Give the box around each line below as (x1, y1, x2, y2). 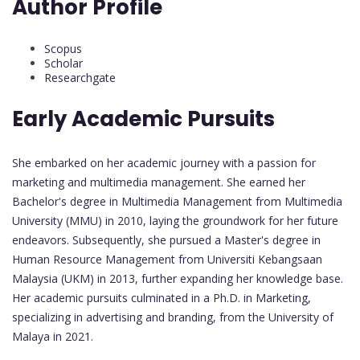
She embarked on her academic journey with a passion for (12, 154, 316, 170)
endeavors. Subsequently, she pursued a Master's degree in (12, 231, 321, 247)
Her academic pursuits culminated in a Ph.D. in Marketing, (12, 289, 311, 305)
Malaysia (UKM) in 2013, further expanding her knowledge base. (12, 270, 343, 286)
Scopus (44, 40, 82, 56)
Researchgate (44, 69, 116, 85)
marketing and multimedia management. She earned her (12, 174, 305, 190)
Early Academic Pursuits (12, 104, 275, 133)
